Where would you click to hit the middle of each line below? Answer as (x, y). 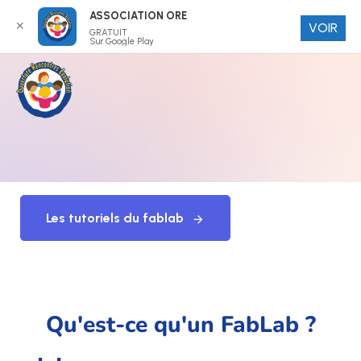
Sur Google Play (122, 41)
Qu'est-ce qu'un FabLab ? (180, 325)
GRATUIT (108, 33)
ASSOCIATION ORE (138, 16)
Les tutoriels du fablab (115, 218)
